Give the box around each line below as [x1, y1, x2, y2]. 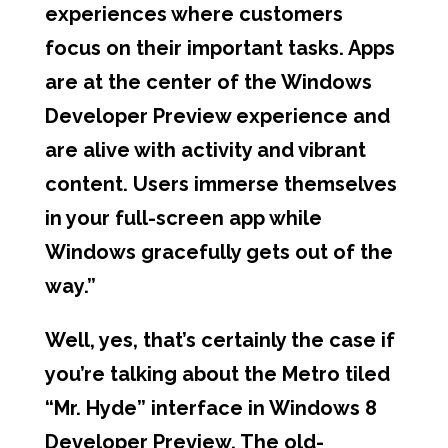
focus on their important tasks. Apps [44, 36, 395, 60]
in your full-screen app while [44, 206, 322, 230]
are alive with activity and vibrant [44, 138, 366, 162]
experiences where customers [44, 2, 343, 26]
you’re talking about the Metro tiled [44, 362, 390, 386]
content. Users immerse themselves [44, 172, 397, 196]
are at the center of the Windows [44, 70, 372, 94]
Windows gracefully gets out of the [44, 240, 393, 264]
